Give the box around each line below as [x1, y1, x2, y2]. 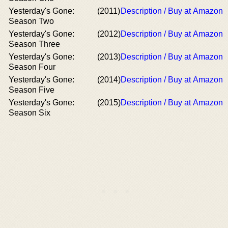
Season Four [9, 62, 55, 71]
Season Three [9, 39, 60, 48]
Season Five [9, 85, 54, 94]
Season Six [9, 108, 50, 117]
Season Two [9, 16, 54, 25]
